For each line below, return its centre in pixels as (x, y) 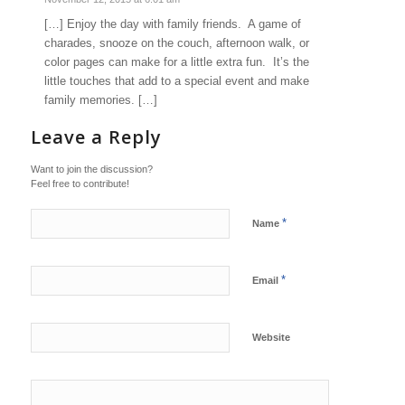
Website (271, 338)
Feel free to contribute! (80, 184)
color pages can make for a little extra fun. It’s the (176, 62)
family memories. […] (100, 100)
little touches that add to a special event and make (176, 81)
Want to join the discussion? (91, 170)
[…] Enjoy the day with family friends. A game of (172, 24)
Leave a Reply (96, 137)
